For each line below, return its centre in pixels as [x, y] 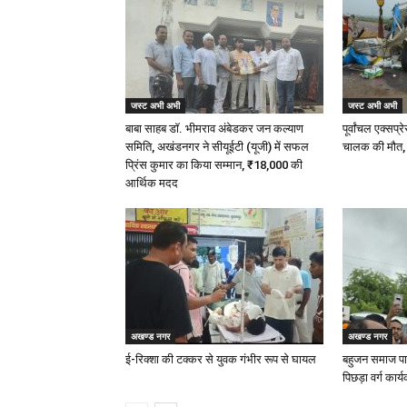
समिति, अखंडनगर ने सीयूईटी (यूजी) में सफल [217, 147]
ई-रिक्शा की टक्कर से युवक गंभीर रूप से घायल [221, 359]
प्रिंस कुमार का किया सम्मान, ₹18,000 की [214, 165]
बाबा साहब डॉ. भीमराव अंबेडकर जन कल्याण [214, 129]
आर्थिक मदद [152, 183]
